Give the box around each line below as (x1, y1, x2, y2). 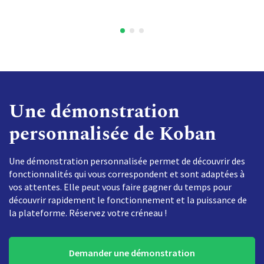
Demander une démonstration (69, 247, 195, 259)
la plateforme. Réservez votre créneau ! (9, 207, 167, 219)
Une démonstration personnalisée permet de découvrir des (9, 155, 245, 167)
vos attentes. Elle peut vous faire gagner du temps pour (9, 181, 232, 193)
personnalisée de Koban (9, 120, 216, 149)
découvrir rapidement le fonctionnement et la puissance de (9, 194, 247, 206)
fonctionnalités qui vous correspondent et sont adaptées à (9, 168, 245, 180)
